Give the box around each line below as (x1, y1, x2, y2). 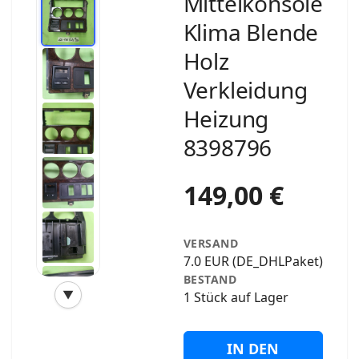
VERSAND (183, 235, 239, 251)
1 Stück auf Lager (183, 288, 288, 306)
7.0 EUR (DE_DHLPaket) (183, 252, 323, 270)
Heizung (183, 103, 269, 134)
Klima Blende (183, 16, 319, 47)
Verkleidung (183, 74, 308, 105)
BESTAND (183, 271, 237, 287)
